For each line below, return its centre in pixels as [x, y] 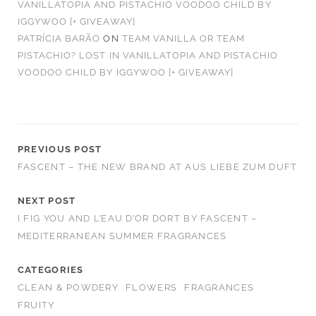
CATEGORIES [50, 269]
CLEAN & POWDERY [68, 287]
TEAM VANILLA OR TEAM [183, 38]
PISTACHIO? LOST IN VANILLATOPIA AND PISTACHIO [147, 55]
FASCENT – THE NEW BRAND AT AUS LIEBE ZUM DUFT [157, 166]
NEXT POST [47, 200]
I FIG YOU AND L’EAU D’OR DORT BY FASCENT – [137, 218]
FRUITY [36, 305]
